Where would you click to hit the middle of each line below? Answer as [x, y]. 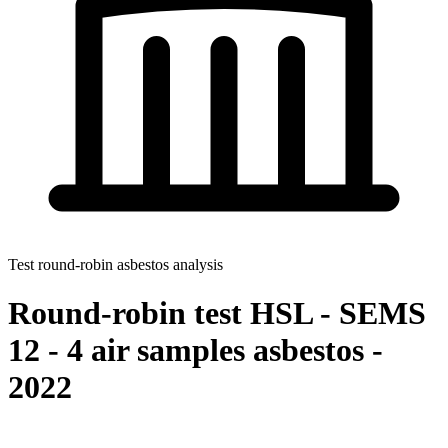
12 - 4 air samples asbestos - [195, 350]
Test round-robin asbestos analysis [115, 264]
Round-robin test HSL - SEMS [217, 313]
